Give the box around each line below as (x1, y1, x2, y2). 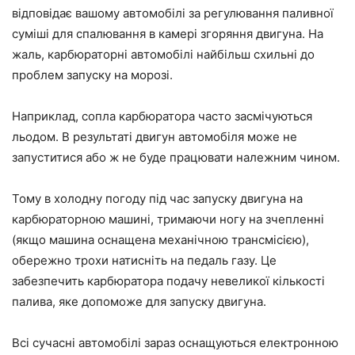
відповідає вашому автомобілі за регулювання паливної (12, 6, 334, 21)
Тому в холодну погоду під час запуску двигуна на (12, 191, 303, 207)
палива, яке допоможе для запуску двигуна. (12, 294, 266, 310)
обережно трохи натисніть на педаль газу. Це (12, 253, 277, 269)
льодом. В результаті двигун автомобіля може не (12, 129, 297, 145)
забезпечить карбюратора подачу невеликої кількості (12, 273, 325, 289)
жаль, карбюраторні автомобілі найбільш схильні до (12, 47, 315, 63)
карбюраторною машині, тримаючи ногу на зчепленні (12, 212, 324, 227)
